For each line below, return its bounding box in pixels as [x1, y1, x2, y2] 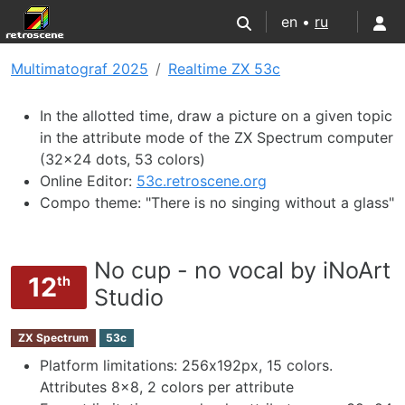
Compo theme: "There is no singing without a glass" [40, 193, 394, 212]
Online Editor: [40, 172, 137, 190]
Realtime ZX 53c [168, 60, 280, 78]
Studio [94, 284, 165, 311]
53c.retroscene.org [137, 172, 267, 190]
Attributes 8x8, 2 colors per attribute [40, 378, 294, 397]
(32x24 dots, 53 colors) [40, 150, 205, 168]
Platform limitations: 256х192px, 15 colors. [40, 356, 333, 375]
